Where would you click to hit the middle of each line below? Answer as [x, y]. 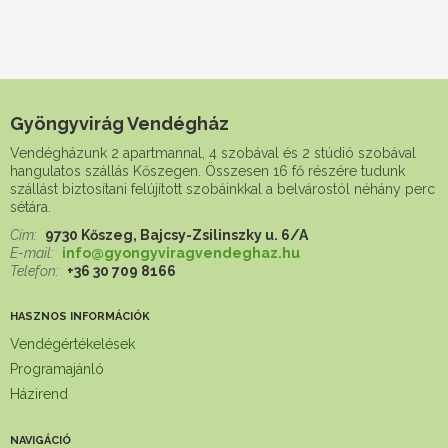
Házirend [39, 394]
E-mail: [33, 253]
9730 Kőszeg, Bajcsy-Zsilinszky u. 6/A [176, 235]
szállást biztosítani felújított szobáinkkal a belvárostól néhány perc [222, 189]
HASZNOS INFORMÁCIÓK [80, 316]
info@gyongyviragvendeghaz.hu [181, 253]
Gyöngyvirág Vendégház [119, 123]
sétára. [30, 207]
